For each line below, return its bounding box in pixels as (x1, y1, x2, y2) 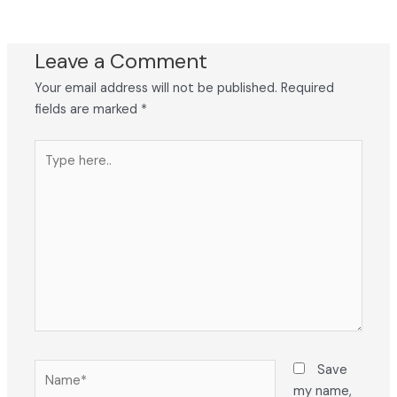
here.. (34, 161, 67, 179)
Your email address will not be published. (35, 80, 278, 97)
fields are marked (35, 101, 142, 118)
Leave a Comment (35, 47, 208, 74)
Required (281, 80, 335, 97)
